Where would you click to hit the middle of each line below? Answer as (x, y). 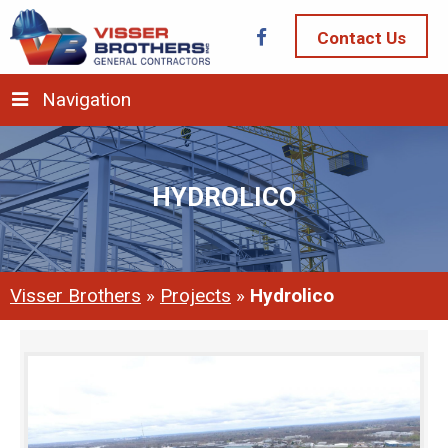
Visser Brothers (75, 295)
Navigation (86, 100)
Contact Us (361, 38)
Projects (195, 295)
